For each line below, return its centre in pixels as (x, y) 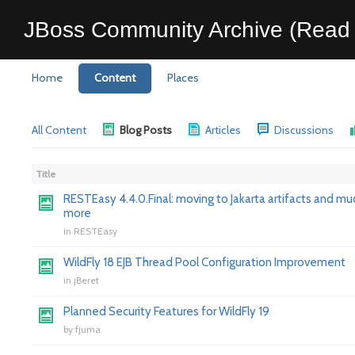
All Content (59, 130)
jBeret (86, 280)
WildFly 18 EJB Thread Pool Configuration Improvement (204, 262)
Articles (223, 130)
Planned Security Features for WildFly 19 (166, 311)
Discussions (304, 130)
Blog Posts (146, 130)
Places (183, 78)
